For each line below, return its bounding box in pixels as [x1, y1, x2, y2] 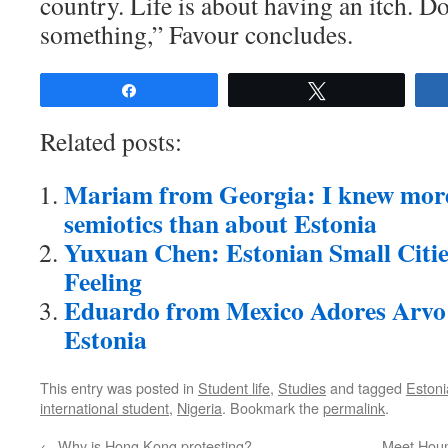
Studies [278, 377, 326, 398]
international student [40, 397, 169, 418]
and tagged [326, 377, 406, 398]
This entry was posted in [40, 377, 198, 398]
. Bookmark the [222, 397, 323, 418]
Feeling [64, 262, 142, 300]
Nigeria [177, 397, 222, 418]
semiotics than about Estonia [64, 204, 377, 242]
